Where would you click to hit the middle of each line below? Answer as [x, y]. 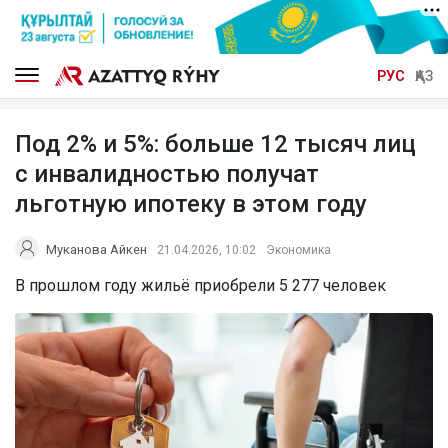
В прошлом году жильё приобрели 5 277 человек [200, 285]
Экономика [298, 249]
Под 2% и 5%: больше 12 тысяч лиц [215, 143]
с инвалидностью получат [167, 173]
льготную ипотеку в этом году [191, 203]
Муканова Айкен [96, 249]
